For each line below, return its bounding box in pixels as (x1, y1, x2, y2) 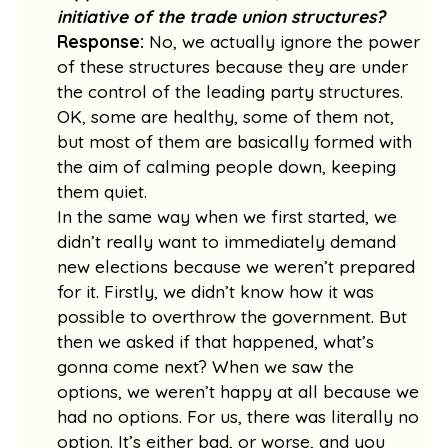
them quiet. (57, 180, 153, 202)
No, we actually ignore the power (144, 30, 421, 52)
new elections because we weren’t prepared (57, 255, 416, 277)
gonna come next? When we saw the (57, 355, 355, 377)
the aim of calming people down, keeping (57, 155, 397, 177)
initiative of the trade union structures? (57, 5, 386, 27)
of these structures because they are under (57, 55, 409, 77)
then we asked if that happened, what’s (57, 330, 375, 352)
